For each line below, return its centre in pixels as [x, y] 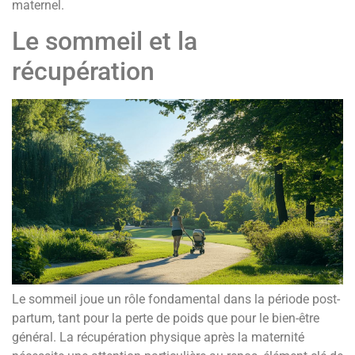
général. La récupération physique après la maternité [158, 338]
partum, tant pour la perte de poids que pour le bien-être [166, 319]
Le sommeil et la [105, 41]
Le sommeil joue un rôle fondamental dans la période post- [176, 300]
